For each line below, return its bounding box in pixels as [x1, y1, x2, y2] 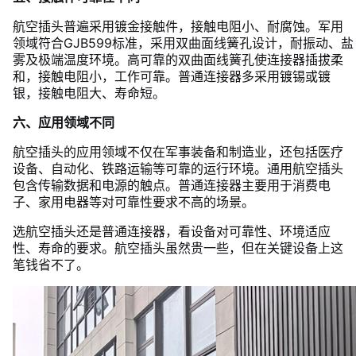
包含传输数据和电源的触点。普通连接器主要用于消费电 [13, 177, 331, 193]
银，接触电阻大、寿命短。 [13, 85, 165, 101]
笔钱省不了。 [13, 257, 89, 273]
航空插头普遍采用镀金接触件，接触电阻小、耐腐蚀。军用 [13, 18, 343, 34]
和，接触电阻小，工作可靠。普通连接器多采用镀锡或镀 [13, 68, 331, 84]
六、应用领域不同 [13, 114, 114, 130]
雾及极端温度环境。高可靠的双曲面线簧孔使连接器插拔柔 [13, 52, 343, 68]
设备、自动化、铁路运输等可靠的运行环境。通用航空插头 [13, 161, 343, 176]
